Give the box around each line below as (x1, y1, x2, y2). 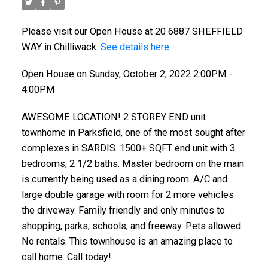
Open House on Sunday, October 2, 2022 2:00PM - (21, 68, 233, 80)
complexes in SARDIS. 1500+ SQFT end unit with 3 (21, 142, 235, 154)
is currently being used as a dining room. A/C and (21, 173, 227, 185)
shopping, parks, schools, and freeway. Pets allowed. (21, 220, 243, 232)
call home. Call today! (21, 251, 111, 263)
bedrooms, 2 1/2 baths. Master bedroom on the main (21, 158, 244, 170)
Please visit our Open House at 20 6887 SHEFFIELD (21, 25, 243, 37)
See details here (100, 41, 169, 53)
